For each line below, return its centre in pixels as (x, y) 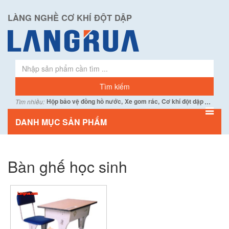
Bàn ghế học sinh (67, 166)
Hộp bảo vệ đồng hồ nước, (85, 101)
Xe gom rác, (142, 101)
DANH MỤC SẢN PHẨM (61, 122)
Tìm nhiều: (30, 101)
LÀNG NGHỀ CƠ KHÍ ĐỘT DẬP (70, 17)
